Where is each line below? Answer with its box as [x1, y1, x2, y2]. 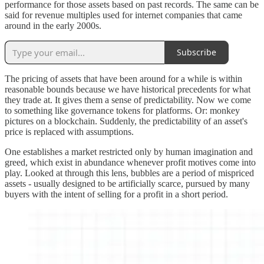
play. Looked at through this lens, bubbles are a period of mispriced [5, 167, 254, 178]
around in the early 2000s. [5, 20, 101, 31]
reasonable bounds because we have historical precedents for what [5, 84, 250, 94]
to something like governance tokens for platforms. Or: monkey [5, 105, 240, 115]
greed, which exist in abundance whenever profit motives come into [5, 157, 256, 167]
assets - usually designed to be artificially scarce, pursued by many [5, 178, 250, 189]
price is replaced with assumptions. [5, 126, 134, 137]
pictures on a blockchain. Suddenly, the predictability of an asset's [5, 115, 247, 126]
